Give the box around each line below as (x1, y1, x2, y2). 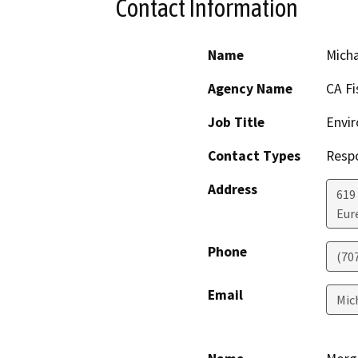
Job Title (208, 113, 265, 131)
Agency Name (208, 79, 292, 97)
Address (208, 180, 257, 198)
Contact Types (208, 146, 300, 165)
